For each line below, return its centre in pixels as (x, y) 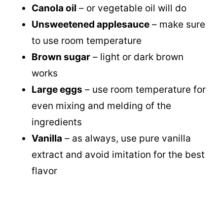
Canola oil (54, 8)
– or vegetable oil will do (131, 8)
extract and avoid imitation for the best (118, 154)
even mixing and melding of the (101, 106)
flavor (44, 171)
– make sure (177, 24)
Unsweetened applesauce (91, 24)
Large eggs (57, 89)
